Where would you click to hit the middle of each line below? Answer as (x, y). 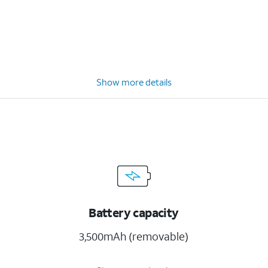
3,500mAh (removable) (134, 236)
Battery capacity (134, 212)
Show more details (134, 82)
